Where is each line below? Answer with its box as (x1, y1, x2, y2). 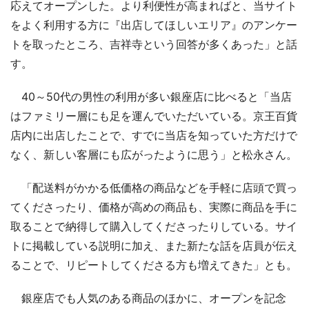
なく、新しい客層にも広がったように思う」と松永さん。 (10, 147, 297, 161)
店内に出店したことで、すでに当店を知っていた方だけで (10, 128, 297, 142)
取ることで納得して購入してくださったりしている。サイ (10, 219, 297, 233)
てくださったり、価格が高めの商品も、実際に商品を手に (10, 199, 297, 214)
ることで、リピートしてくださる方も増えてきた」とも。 (10, 257, 297, 272)
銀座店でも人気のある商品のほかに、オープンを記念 (10, 290, 286, 305)
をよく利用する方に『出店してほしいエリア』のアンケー (10, 17, 297, 32)
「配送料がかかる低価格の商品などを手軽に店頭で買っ (10, 180, 297, 195)
